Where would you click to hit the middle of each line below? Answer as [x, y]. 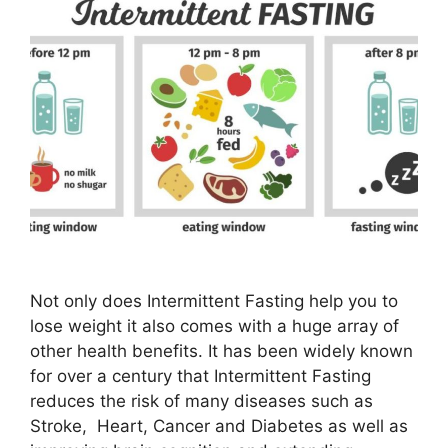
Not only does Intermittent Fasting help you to [214, 301]
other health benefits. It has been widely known [221, 351]
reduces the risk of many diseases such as [201, 401]
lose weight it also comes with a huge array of [214, 326]
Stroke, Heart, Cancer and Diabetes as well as [219, 426]
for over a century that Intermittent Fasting [200, 376]
